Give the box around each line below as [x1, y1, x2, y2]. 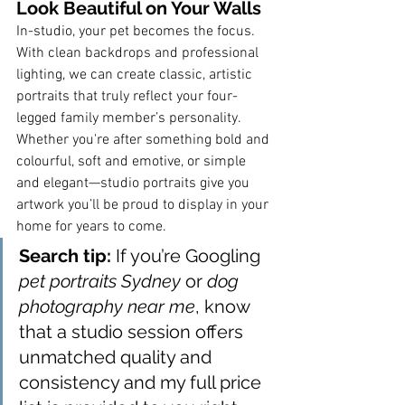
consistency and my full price [19, 372, 266, 394]
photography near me [19, 296, 195, 318]
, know [195, 296, 254, 318]
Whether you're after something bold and [16, 131, 273, 150]
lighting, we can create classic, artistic [16, 66, 256, 85]
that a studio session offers [19, 321, 248, 344]
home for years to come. [16, 218, 166, 237]
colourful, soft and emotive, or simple [16, 153, 250, 172]
